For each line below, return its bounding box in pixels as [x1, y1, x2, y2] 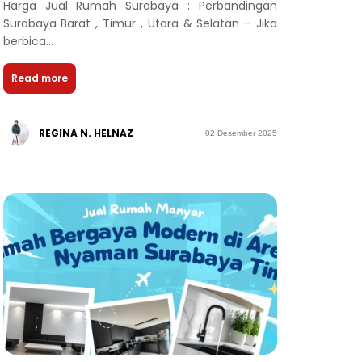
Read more [11, 70, 68, 85]
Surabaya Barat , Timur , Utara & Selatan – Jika [2, 15, 277, 32]
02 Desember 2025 [204, 128, 277, 138]
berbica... [2, 32, 53, 49]
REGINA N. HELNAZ [38, 125, 133, 140]
